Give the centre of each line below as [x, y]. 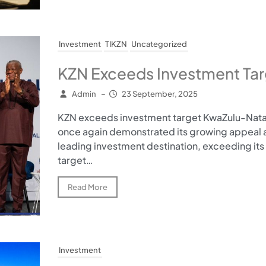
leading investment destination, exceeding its [161, 146]
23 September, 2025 [160, 94]
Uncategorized [159, 44]
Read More [87, 187]
